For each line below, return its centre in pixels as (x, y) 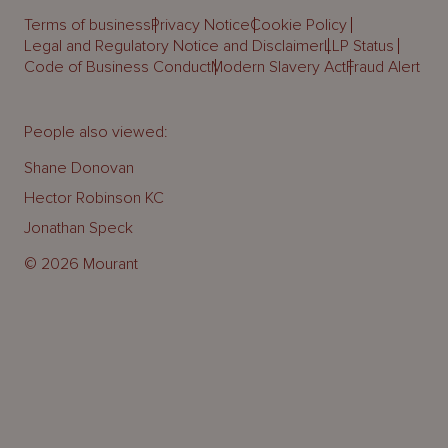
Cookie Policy (298, 25)
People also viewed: (96, 132)
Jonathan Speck (78, 228)
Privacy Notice (200, 25)
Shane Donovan (79, 168)
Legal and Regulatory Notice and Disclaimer (174, 46)
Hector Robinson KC (94, 198)
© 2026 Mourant (81, 264)
